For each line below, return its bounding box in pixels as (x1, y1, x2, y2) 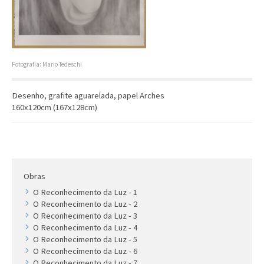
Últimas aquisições (150, 72, 217, 83)
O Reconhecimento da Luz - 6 (33, 246, 137, 257)
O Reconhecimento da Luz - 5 (33, 234, 137, 245)
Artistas (150, 123, 178, 134)
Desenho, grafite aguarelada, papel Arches (12, 90, 164, 101)
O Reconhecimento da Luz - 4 (33, 222, 137, 233)
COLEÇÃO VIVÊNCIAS (150, 99, 242, 110)
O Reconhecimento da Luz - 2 (33, 199, 137, 210)
